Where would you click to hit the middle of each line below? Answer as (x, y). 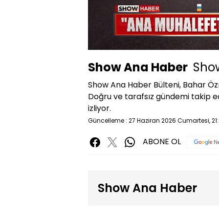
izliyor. (99, 108)
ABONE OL (162, 141)
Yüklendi (107, 25)
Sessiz (132, 41)
